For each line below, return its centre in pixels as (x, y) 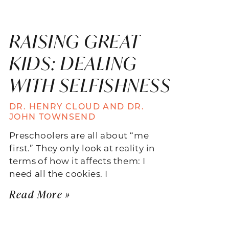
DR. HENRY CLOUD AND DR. (77, 106)
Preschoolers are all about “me (79, 135)
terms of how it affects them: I (77, 160)
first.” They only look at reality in (82, 147)
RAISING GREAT (75, 41)
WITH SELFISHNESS (90, 85)
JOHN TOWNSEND (53, 116)
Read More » (40, 194)
